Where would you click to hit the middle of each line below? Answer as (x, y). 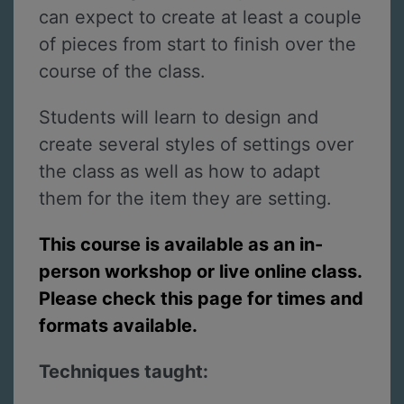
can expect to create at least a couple (200, 18)
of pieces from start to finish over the (197, 45)
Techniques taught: (124, 371)
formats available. (118, 325)
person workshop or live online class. (200, 271)
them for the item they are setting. (188, 198)
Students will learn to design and (179, 117)
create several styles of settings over (196, 144)
